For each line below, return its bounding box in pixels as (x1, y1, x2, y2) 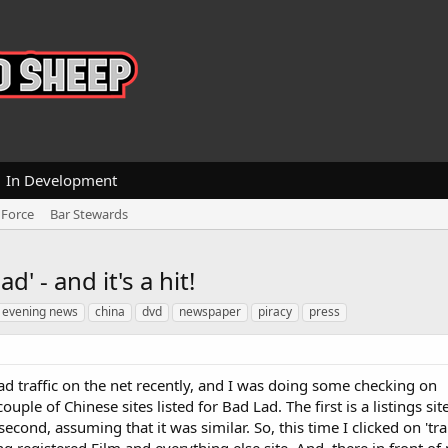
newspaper (179, 303, 241, 320)
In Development (6, 170, 117, 190)
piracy (258, 303, 292, 320)
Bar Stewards (50, 205, 128, 223)
